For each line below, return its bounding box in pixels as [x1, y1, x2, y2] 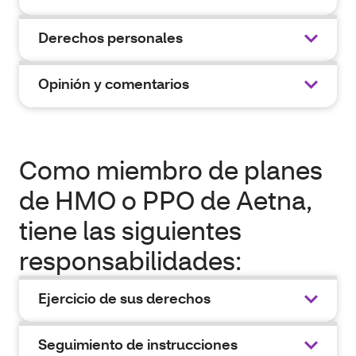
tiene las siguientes [19, 214, 242, 246]
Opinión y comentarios [38, 75, 189, 93]
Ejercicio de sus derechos [38, 289, 211, 308]
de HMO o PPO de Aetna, [19, 184, 312, 216]
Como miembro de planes [19, 153, 323, 186]
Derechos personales [38, 29, 183, 47]
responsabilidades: [19, 244, 242, 277]
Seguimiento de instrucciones [38, 335, 238, 354]
